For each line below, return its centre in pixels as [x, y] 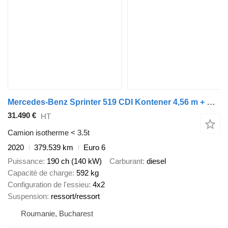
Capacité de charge [40, 173]
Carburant [126, 161]
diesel [156, 161]
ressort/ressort [75, 196]
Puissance [25, 161]
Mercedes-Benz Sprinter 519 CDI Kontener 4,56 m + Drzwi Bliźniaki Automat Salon [211, 102]
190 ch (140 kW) [74, 161]
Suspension [27, 196]
